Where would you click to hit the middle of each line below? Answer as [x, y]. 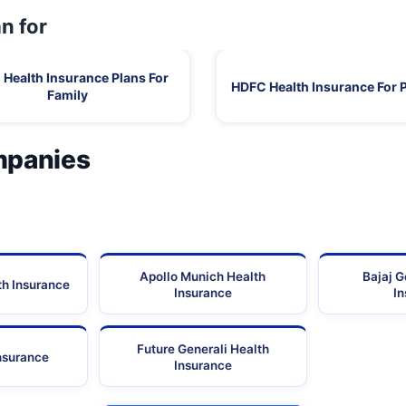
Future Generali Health [203, 349]
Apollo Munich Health [203, 277]
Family [67, 95]
